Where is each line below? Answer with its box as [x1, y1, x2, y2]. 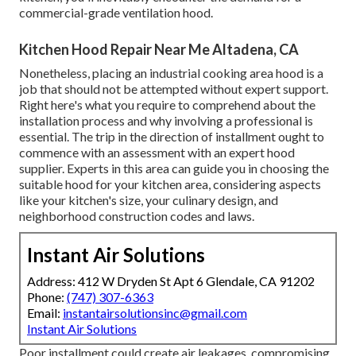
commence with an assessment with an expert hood [19, 145, 295, 161]
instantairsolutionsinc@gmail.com [63, 305, 247, 321]
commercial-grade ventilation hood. [19, 5, 213, 21]
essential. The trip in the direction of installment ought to [19, 129, 324, 145]
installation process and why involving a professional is [19, 113, 313, 129]
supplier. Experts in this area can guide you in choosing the [19, 161, 329, 176]
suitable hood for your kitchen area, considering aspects [19, 176, 321, 192]
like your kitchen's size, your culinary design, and [19, 192, 278, 208]
